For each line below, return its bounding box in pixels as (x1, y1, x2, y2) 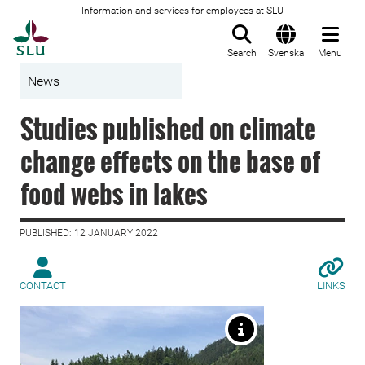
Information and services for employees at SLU (81, 5, 284, 16)
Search (227, 47, 257, 59)
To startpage (48, 20, 131, 37)
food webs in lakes (20, 174, 208, 213)
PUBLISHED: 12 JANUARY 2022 (20, 227, 158, 239)
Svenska (268, 47, 304, 59)
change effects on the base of (20, 142, 320, 180)
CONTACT (20, 279, 66, 292)
